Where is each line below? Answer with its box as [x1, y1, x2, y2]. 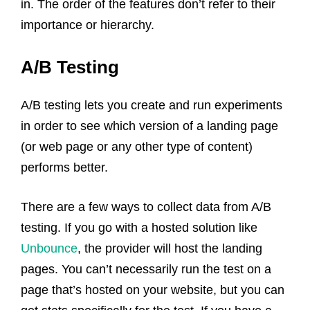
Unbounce [21, 241, 77, 255]
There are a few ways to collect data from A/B [21, 199, 271, 214]
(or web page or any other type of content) [21, 139, 253, 154]
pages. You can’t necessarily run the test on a [21, 262, 271, 276]
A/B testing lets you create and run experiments [21, 98, 282, 112]
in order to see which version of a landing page [21, 118, 278, 133]
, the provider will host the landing [77, 241, 262, 255]
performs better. [21, 160, 108, 174]
